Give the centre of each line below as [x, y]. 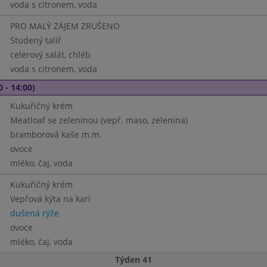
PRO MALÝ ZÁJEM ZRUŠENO [65, 26]
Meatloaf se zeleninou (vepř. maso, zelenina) [99, 120]
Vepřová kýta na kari [50, 199]
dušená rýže [34, 213]
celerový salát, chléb [50, 55]
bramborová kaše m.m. [56, 134]
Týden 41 [133, 260]
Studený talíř [35, 40]
